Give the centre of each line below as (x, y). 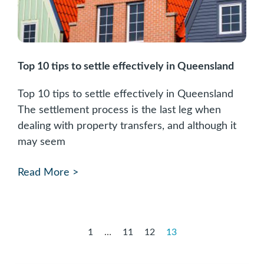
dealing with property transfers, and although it (127, 126)
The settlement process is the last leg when (119, 110)
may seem (42, 142)
